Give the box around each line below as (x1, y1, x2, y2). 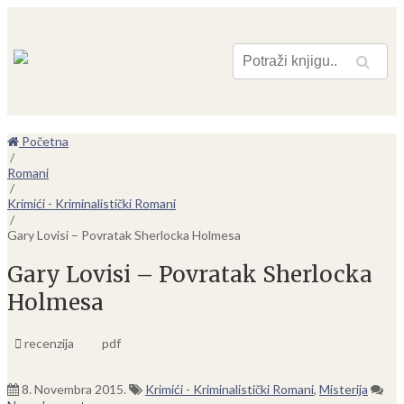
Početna (19, 133, 69, 149)
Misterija (319, 381, 368, 397)
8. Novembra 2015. (22, 381, 126, 397)
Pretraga (303, 59, 353, 75)
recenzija (22, 335, 74, 351)
